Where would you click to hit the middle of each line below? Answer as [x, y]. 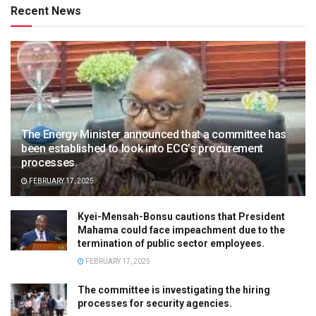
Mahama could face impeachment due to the [181, 230]
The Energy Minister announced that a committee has [154, 134]
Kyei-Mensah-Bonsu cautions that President [181, 216]
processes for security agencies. [155, 303]
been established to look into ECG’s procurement [142, 148]
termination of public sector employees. [171, 243]
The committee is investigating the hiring [174, 290]
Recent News [46, 11]
